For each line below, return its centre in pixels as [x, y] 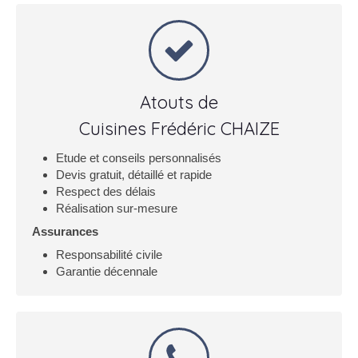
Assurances [65, 231]
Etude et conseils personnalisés [139, 158]
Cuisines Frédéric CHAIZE [179, 129]
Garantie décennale [107, 271]
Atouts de [179, 102]
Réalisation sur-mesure [117, 208]
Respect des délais [106, 191]
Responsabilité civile [109, 255]
